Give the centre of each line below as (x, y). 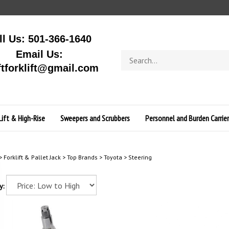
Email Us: (39, 54)
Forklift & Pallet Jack (32, 157)
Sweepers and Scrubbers (95, 118)
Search (131, 54)
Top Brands (82, 157)
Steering (140, 157)
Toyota (113, 157)
